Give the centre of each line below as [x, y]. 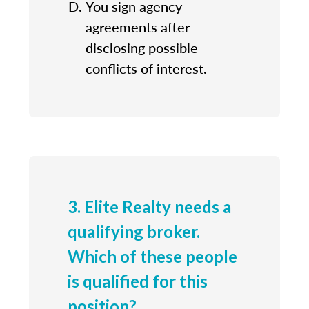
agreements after [138, 27]
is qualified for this [138, 281]
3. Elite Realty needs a [149, 206]
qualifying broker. [134, 231]
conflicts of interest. [146, 68]
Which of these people [152, 256]
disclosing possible [142, 47]
